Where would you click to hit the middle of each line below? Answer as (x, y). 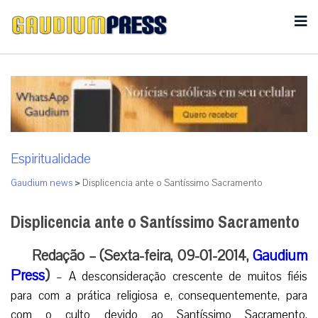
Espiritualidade (51, 159)
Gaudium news (42, 183)
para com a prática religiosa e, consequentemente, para (159, 295)
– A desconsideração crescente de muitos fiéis (182, 276)
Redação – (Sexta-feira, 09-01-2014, (142, 255)
